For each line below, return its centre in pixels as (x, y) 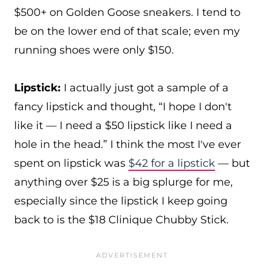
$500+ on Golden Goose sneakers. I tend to (127, 12)
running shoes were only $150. (94, 50)
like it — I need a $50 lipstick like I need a (123, 126)
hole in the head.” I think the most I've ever (128, 144)
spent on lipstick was (71, 163)
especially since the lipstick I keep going (121, 201)
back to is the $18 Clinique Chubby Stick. (121, 220)
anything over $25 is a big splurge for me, (123, 182)
